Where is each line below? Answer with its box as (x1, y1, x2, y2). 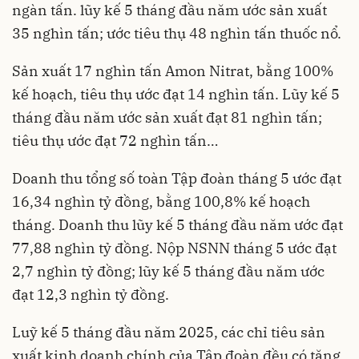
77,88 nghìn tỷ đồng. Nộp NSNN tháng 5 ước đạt (12, 239, 337, 258)
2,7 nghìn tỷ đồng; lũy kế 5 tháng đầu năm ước (12, 262, 325, 281)
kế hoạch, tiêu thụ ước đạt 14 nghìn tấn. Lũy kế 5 (12, 85, 340, 104)
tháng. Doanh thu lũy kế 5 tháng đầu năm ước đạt (12, 216, 343, 235)
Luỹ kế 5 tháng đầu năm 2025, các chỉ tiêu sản (12, 323, 325, 342)
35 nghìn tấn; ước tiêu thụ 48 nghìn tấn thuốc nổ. (12, 24, 341, 43)
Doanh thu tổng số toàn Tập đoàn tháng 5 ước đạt (12, 169, 341, 188)
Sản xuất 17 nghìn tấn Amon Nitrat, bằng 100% (12, 62, 333, 81)
